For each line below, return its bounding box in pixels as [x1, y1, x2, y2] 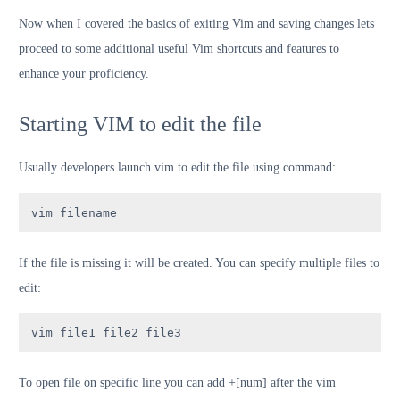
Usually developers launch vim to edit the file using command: [19, 161, 336, 175]
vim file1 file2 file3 [31, 325, 181, 339]
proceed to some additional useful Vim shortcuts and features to [19, 42, 339, 56]
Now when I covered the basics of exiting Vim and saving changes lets [19, 17, 374, 31]
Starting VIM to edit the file [19, 112, 262, 137]
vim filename [31, 205, 117, 220]
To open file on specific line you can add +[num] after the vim [19, 376, 336, 390]
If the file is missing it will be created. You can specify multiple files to [19, 255, 379, 270]
